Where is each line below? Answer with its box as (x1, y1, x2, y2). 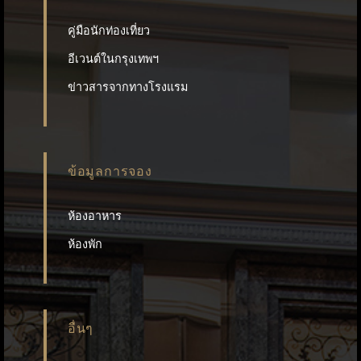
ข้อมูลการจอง (67, 163, 152, 181)
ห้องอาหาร (67, 210, 122, 223)
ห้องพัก (67, 238, 102, 251)
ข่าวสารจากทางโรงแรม (67, 80, 188, 93)
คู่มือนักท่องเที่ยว (67, 24, 150, 38)
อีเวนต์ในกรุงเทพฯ (67, 52, 159, 66)
